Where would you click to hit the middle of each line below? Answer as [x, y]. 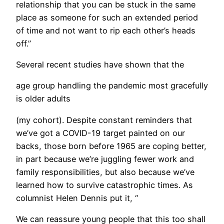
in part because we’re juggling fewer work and [105, 159]
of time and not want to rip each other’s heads [106, 30]
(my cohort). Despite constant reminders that [104, 120]
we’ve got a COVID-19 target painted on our [100, 133]
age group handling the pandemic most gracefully [112, 86]
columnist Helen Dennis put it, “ [77, 198]
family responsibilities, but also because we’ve [105, 172]
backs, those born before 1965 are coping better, [111, 146]
